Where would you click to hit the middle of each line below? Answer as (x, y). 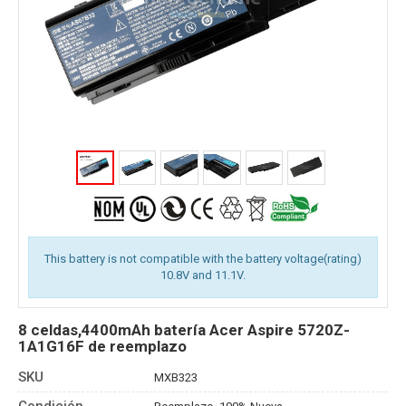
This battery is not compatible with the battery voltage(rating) (203, 258)
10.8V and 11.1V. (203, 275)
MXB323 (176, 377)
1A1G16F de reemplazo (102, 346)
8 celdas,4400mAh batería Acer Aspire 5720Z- (184, 329)
